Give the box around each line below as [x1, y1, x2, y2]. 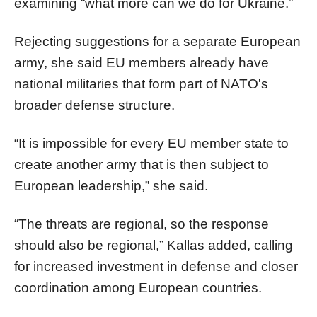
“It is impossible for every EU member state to [14, 135, 289, 151]
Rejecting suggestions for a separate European [14, 33, 301, 49]
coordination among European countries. [14, 279, 262, 295]
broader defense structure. [14, 97, 175, 113]
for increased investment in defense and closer [14, 258, 298, 274]
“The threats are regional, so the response [14, 216, 269, 231]
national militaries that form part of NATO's [14, 76, 268, 91]
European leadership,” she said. [14, 178, 208, 193]
